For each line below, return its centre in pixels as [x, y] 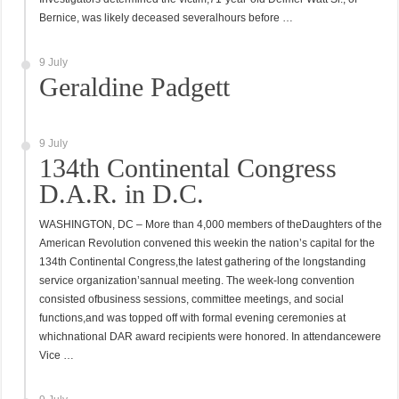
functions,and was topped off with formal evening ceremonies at [193, 318]
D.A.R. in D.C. [122, 194]
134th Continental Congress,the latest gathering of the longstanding [203, 262]
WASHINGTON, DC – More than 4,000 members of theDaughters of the [211, 224]
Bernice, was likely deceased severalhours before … [167, 18]
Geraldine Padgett [135, 87]
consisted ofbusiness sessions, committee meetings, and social [192, 299]
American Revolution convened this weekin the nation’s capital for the [208, 243]
